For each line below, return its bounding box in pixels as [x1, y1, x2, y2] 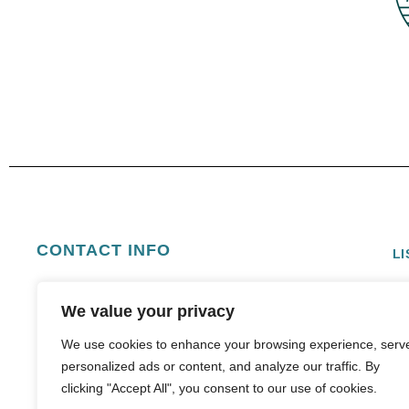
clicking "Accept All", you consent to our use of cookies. [61, 381, 377, 395]
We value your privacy [61, 302, 235, 320]
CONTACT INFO [37, 241, 171, 259]
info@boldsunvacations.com [73, 282, 257, 298]
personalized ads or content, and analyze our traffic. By [61, 359, 380, 373]
